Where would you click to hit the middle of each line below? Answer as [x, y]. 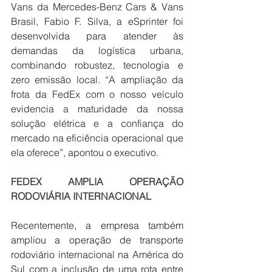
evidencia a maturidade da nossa [97, 109]
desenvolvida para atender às [97, 36]
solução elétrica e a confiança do [97, 124]
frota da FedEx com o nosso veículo [97, 94]
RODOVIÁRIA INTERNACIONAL [81, 196]
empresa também [142, 226]
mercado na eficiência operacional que [97, 138]
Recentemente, [49, 226]
